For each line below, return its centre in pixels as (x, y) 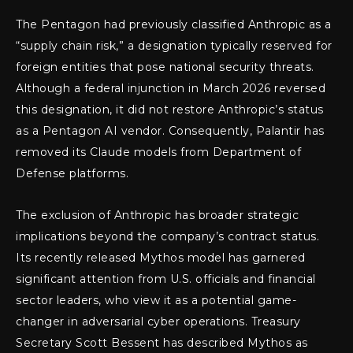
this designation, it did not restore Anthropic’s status (170, 110)
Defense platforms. (72, 174)
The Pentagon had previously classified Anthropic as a (174, 25)
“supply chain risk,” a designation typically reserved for (174, 46)
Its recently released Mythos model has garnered (161, 258)
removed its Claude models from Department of (158, 152)
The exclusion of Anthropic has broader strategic (157, 216)
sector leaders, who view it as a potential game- (156, 301)
